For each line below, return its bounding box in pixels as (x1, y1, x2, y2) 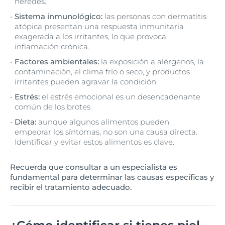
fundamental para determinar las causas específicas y (10, 172, 214, 182)
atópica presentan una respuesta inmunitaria (15, 22, 184, 32)
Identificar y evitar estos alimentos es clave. (15, 137, 174, 147)
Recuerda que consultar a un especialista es (10, 162, 177, 172)
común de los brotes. (15, 102, 92, 112)
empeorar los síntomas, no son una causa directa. (15, 127, 197, 137)
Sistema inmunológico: (15, 12, 102, 22)
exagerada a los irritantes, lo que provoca (15, 32, 166, 42)
